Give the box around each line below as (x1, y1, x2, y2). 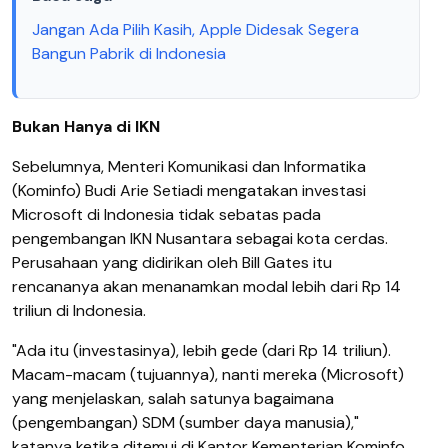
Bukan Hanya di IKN (12, 115, 160, 137)
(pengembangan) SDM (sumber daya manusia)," (12, 411, 359, 433)
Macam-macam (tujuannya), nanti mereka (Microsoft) (12, 363, 404, 385)
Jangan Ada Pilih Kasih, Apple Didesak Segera (32, 18, 359, 40)
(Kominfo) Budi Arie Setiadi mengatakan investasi (12, 179, 366, 201)
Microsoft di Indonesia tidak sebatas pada (12, 203, 321, 225)
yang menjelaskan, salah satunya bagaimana (12, 387, 334, 409)
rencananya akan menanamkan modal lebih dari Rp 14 (12, 275, 401, 297)
